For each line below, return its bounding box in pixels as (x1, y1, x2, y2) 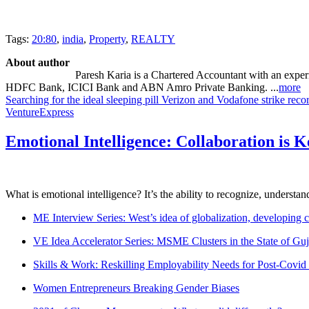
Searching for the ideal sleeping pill (6, 93, 159, 106)
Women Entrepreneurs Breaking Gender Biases (33, 281, 239, 294)
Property (89, 32, 126, 45)
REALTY (131, 32, 175, 45)
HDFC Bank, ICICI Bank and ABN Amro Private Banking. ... (6, 81, 279, 93)
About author (6, 56, 70, 68)
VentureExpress (6, 106, 74, 118)
